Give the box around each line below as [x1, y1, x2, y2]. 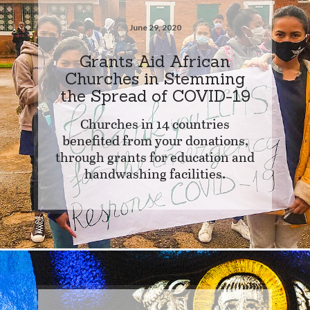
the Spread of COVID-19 [60, 85, 250, 106]
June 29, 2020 [129, 22, 181, 33]
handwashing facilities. [84, 163, 226, 183]
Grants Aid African [80, 51, 230, 71]
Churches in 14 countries [80, 113, 230, 133]
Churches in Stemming [65, 68, 245, 89]
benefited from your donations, [62, 130, 248, 149]
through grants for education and [55, 147, 255, 166]
